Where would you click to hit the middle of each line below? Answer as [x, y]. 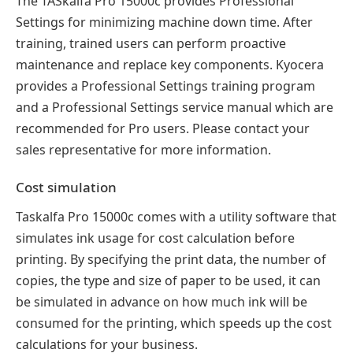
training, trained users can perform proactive [151, 43]
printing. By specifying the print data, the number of [171, 259]
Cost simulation [66, 187]
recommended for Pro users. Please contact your [163, 128]
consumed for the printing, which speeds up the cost [174, 323]
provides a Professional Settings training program [165, 85]
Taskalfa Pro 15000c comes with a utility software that [176, 216]
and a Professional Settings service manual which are [175, 107]
